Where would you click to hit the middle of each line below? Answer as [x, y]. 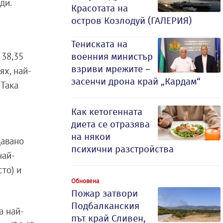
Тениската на [99, 44]
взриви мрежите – [111, 69]
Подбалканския [105, 206]
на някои [91, 137]
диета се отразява [111, 124]
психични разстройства [122, 149]
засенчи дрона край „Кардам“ [136, 81]
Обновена [85, 181]
